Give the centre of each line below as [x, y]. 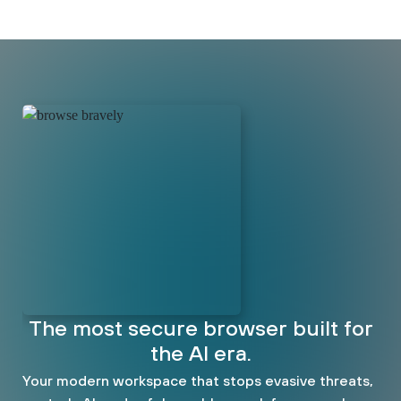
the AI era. [200, 352]
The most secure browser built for [200, 327]
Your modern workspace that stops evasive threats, [198, 380]
